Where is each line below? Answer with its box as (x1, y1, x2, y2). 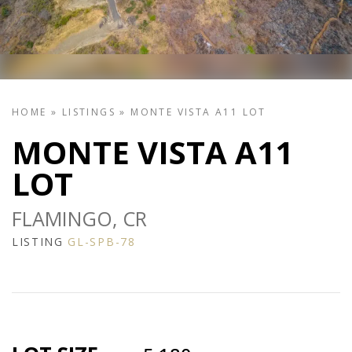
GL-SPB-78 (68, 234, 136, 250)
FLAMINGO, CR (12, 205, 147, 233)
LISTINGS (61, 105, 116, 119)
